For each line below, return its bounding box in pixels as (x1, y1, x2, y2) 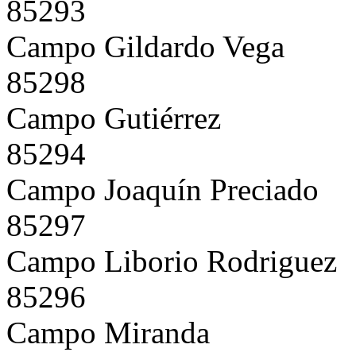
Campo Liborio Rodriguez (6, 243, 337, 278)
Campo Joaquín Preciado (6, 172, 319, 207)
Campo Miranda (6, 315, 210, 350)
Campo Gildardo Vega (6, 29, 284, 64)
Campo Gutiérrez (6, 100, 221, 135)
